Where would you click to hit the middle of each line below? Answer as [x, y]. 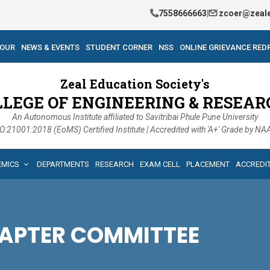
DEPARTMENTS [63, 164]
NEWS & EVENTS [50, 47]
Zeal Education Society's [135, 84]
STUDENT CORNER [119, 47]
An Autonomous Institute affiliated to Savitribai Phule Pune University [135, 117]
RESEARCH [115, 164]
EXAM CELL [160, 164]
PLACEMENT [208, 164]
